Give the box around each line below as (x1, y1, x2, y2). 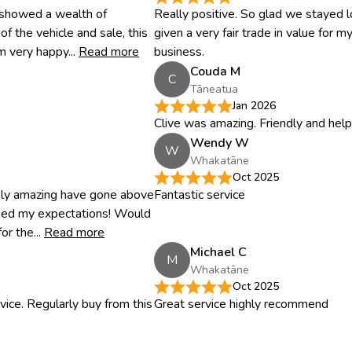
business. (154, 43, 204, 60)
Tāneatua (190, 81, 238, 97)
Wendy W (190, 134, 249, 152)
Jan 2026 (233, 98, 276, 113)
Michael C (190, 243, 247, 261)
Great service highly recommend (154, 295, 328, 313)
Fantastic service (154, 186, 245, 203)
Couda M (190, 62, 240, 80)
